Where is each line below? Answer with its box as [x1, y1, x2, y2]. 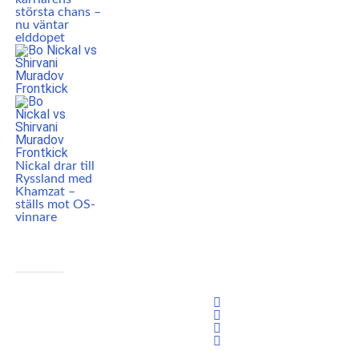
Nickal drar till [14, 159, 95, 172]
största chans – [14, 5, 101, 18]
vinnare [14, 210, 57, 224]
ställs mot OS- [14, 197, 95, 211]
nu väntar [14, 18, 69, 31]
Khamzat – [14, 184, 75, 198]
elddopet [14, 30, 65, 44]
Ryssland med [14, 171, 92, 185]
